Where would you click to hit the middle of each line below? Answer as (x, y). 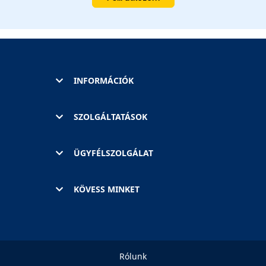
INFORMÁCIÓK (104, 80)
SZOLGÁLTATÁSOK (110, 116)
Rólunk (133, 256)
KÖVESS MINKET (107, 189)
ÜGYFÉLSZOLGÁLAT (113, 153)
